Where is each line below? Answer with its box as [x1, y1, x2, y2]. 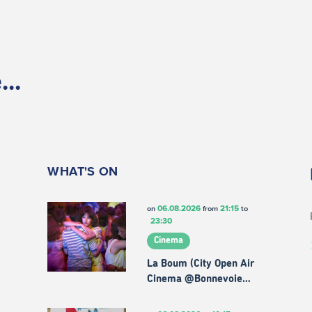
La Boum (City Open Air [146, 258, 254, 269]
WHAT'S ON [47, 164, 118, 179]
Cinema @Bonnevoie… [146, 273, 251, 284]
